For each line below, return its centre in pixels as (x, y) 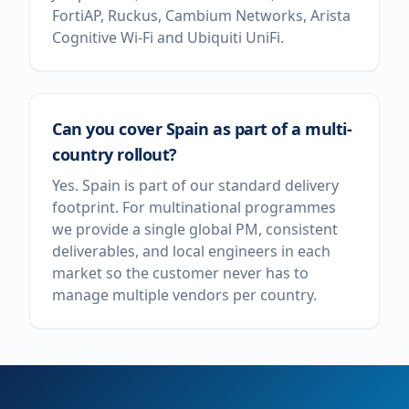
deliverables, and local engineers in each (191, 251)
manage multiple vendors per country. (184, 295)
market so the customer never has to (180, 273)
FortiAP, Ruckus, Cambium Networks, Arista (201, 16)
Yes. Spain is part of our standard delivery (195, 185)
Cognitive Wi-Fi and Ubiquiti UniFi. (168, 37)
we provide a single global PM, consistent (195, 229)
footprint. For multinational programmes (194, 207)
